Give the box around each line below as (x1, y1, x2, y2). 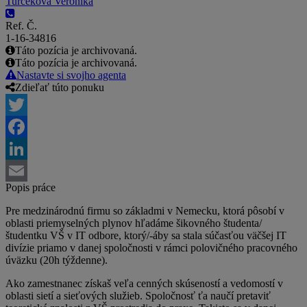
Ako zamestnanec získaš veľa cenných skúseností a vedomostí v (5, 278, 283, 290)
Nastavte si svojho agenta (16, 69, 126, 82)
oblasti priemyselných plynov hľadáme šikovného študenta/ (5, 217, 262, 230)
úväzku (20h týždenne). (5, 254, 108, 267)
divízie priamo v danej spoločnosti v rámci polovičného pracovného (5, 242, 297, 254)
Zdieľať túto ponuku (15, 82, 104, 94)
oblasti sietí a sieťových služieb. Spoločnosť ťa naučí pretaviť (5, 290, 271, 302)
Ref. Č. (5, 20, 37, 32)
